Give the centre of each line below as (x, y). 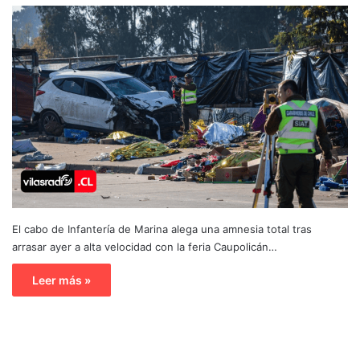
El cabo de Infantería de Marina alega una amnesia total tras (162, 229)
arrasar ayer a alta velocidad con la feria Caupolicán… (145, 246)
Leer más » (61, 280)
